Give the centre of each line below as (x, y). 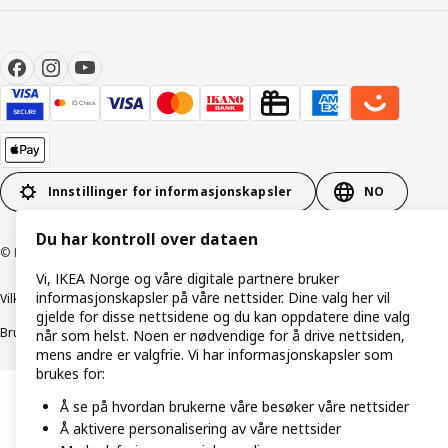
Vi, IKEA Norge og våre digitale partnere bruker (187, 279)
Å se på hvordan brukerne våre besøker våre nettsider (234, 407)
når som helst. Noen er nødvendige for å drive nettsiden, (220, 336)
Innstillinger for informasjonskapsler (170, 192)
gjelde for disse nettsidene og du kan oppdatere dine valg (223, 317)
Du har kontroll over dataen (147, 240)
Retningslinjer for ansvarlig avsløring (327, 332)
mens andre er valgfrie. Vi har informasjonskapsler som (214, 355)
